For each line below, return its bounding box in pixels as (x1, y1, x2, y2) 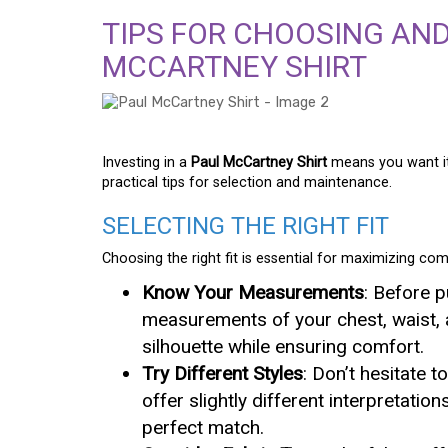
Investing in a (102, 154, 191, 172)
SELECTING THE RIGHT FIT (102, 212, 389, 241)
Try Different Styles (142, 362, 303, 386)
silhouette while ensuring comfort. (142, 335, 424, 359)
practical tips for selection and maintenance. (102, 174, 392, 192)
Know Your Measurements (142, 281, 364, 305)
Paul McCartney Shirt (191, 154, 327, 172)
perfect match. (142, 416, 264, 440)
